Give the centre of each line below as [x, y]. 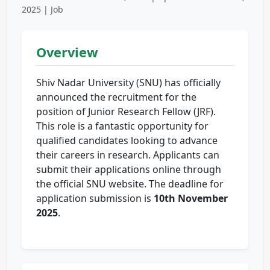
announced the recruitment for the [116, 97]
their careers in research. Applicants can [128, 155]
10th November [191, 199]
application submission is [95, 199]
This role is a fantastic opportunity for [122, 126]
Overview [67, 52]
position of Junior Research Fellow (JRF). [126, 112]
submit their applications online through [129, 170]
